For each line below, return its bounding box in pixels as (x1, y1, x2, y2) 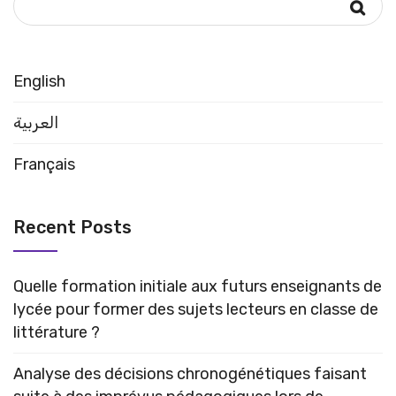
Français (13, 154, 75, 174)
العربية (13, 112, 58, 133)
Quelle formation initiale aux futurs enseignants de (13, 276, 382, 296)
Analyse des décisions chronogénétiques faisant (13, 363, 367, 384)
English (13, 71, 65, 91)
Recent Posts (13, 216, 132, 238)
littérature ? (13, 322, 100, 342)
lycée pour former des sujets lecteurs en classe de (13, 299, 378, 319)
